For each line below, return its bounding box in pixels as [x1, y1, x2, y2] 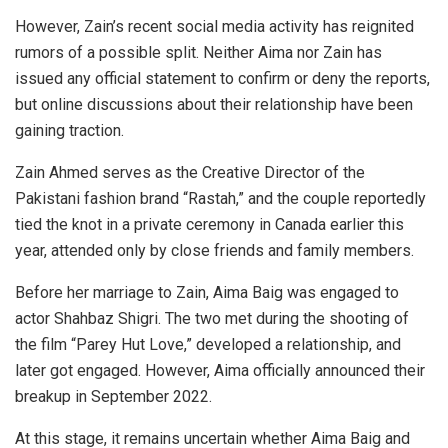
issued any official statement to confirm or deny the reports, [15, 68, 430, 88]
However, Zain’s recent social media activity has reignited [15, 16, 414, 36]
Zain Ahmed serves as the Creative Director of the [15, 162, 365, 182]
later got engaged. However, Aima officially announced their [15, 360, 425, 380]
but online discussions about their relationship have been [15, 94, 413, 114]
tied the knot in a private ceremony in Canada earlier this [15, 214, 404, 234]
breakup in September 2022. [15, 386, 212, 406]
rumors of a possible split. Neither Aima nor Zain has [15, 42, 382, 62]
